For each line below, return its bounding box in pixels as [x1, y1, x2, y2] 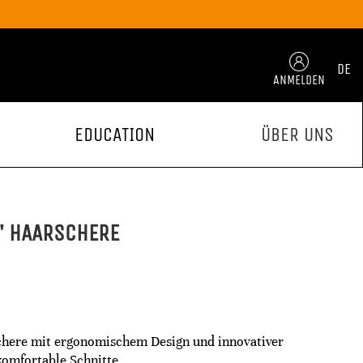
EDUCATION [74, 123, 155, 146]
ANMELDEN [273, 71, 325, 88]
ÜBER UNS [260, 123, 334, 146]
